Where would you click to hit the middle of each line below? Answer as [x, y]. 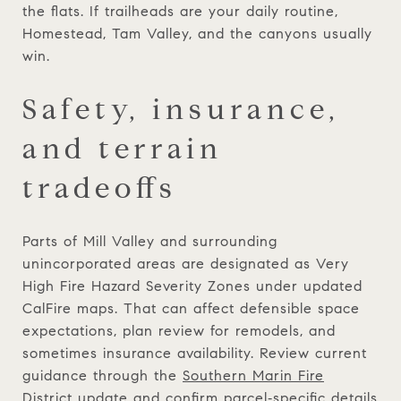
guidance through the [102, 375]
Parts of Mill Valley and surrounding [150, 241]
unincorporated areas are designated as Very [186, 263]
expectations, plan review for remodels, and [179, 330]
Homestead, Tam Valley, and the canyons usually [197, 33]
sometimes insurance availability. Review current [195, 353]
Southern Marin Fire [253, 375]
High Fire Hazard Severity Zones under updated [192, 286]
